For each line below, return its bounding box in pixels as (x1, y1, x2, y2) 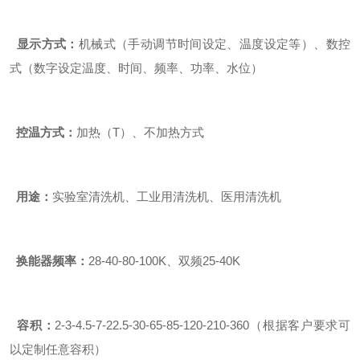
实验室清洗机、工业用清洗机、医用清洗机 (52, 190, 281, 203)
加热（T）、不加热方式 (76, 125, 204, 139)
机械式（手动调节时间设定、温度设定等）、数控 (78, 37, 350, 51)
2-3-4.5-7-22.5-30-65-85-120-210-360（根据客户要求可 (55, 318, 351, 332)
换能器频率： (10, 254, 88, 268)
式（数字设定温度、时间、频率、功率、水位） (10, 61, 263, 75)
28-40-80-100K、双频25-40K (88, 254, 240, 268)
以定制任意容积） (10, 342, 106, 356)
